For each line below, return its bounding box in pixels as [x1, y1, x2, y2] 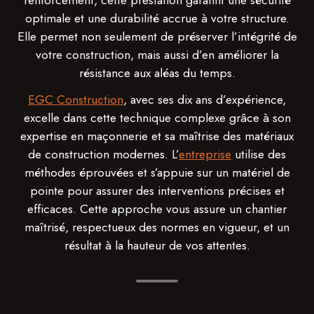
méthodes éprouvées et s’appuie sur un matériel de [24, 163, 290, 182]
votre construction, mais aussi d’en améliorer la [35, 46, 279, 64]
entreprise [179, 145, 231, 163]
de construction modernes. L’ [28, 145, 179, 163]
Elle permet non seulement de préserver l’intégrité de [17, 27, 297, 46]
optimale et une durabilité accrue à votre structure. [25, 9, 289, 27]
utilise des [231, 145, 286, 163]
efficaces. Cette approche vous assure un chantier [27, 200, 287, 218]
